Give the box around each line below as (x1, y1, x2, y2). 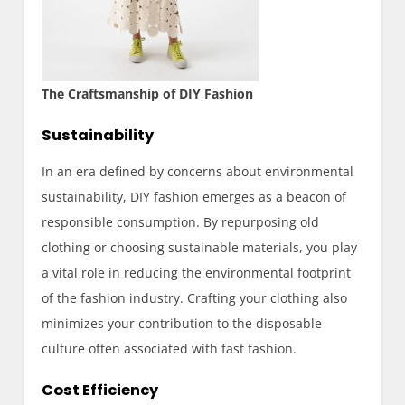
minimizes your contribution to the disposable (42, 314, 323, 332)
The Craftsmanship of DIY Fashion (42, 84, 254, 102)
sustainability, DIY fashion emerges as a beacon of (42, 187, 347, 205)
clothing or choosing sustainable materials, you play (42, 238, 358, 256)
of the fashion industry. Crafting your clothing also (42, 288, 348, 306)
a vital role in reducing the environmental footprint (42, 263, 352, 281)
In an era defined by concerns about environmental (42, 162, 354, 180)
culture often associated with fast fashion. (42, 339, 297, 357)
